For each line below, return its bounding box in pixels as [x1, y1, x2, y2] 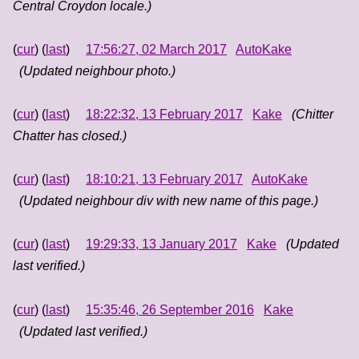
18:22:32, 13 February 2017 [86, 107, 243, 122]
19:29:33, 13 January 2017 [86, 237, 237, 252]
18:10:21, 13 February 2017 [86, 172, 243, 187]
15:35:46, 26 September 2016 [86, 302, 254, 317]
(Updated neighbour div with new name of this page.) [19, 194, 318, 208]
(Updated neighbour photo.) [19, 63, 175, 78]
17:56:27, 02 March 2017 [86, 42, 227, 56]
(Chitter [292, 107, 333, 122]
